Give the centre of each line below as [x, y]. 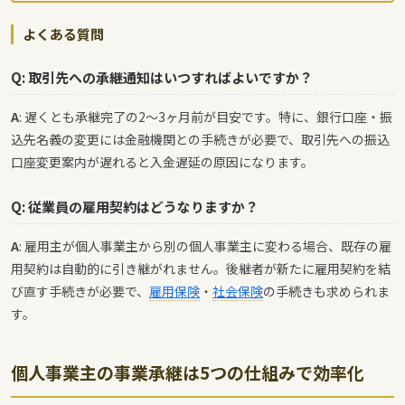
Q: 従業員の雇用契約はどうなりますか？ [135, 206]
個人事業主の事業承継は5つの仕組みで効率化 [188, 372]
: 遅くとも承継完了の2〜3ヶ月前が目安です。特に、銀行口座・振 [206, 116]
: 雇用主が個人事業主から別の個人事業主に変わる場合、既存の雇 [205, 245]
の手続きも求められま [326, 291]
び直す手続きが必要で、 [80, 291]
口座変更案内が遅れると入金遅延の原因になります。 [162, 161]
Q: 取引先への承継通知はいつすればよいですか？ [162, 77]
